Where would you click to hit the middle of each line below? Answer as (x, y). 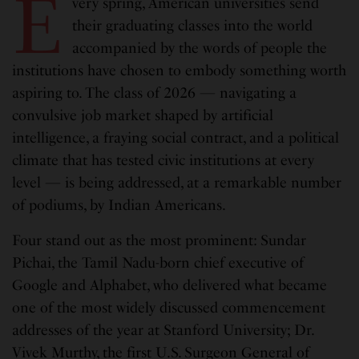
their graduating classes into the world (192, 26)
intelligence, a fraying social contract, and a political (176, 138)
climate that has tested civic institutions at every (163, 161)
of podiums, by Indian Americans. (119, 206)
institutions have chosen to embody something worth (179, 71)
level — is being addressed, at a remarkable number (177, 183)
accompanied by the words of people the (199, 48)
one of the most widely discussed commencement (169, 308)
